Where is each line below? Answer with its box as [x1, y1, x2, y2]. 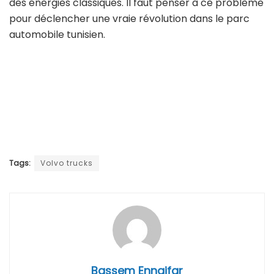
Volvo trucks [40, 158, 93, 169]
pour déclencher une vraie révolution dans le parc [9, 12, 250, 26]
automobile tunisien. [9, 28, 105, 42]
